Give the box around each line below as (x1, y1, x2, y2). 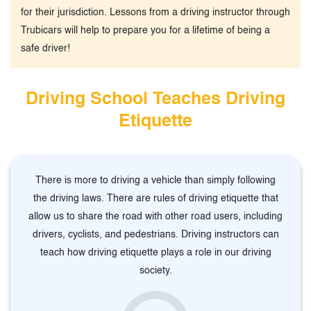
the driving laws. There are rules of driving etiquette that (33, 193, 278, 203)
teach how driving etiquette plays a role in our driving (40, 247, 271, 258)
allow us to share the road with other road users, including (28, 211, 283, 221)
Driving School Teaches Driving (26, 90, 285, 108)
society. (139, 265, 172, 276)
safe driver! (21, 43, 70, 53)
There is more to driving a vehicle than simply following (35, 175, 276, 185)
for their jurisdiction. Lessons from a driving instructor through (21, 7, 290, 17)
